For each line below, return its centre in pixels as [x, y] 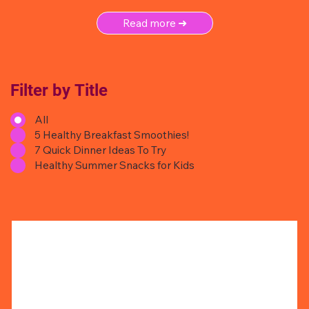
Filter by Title [59, 90]
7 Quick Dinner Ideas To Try [100, 150]
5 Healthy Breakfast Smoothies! [112, 135]
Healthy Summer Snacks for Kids [114, 165]
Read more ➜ [155, 23]
